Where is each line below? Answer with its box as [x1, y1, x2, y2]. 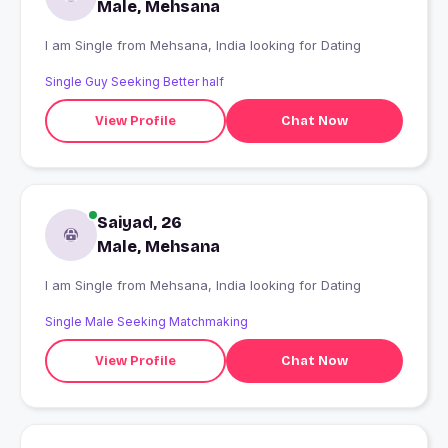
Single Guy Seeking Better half [45, 74, 224, 90]
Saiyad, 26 [97, 213, 182, 233]
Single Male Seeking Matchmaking [45, 314, 248, 330]
